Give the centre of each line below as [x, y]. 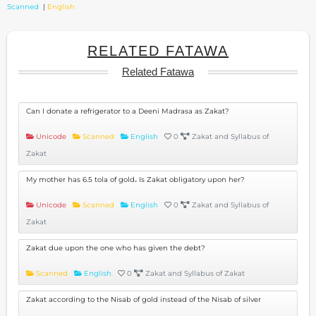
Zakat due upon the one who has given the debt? [116, 248]
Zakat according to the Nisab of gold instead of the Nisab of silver [144, 299]
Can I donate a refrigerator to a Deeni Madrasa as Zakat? [128, 111]
